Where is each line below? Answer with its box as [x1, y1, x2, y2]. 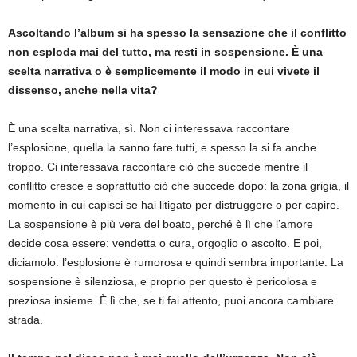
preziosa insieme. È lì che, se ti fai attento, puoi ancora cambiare [8, 293, 334, 307]
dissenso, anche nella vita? [8, 83, 158, 96]
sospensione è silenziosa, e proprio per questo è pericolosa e [8, 274, 317, 288]
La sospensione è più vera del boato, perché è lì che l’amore [8, 217, 313, 230]
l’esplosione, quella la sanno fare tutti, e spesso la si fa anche [8, 140, 316, 154]
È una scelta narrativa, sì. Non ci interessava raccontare [8, 121, 290, 135]
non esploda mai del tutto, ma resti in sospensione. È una [8, 45, 323, 58]
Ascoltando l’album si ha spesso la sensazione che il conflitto [8, 25, 347, 39]
